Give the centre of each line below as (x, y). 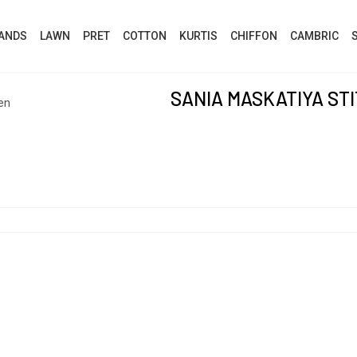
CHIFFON (254, 36)
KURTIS (198, 36)
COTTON (145, 36)
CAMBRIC (314, 36)
